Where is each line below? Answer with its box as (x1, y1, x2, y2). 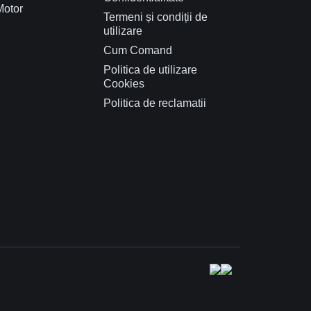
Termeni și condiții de (103, 10, 208, 23)
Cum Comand (103, 44, 173, 56)
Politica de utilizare (103, 63, 198, 76)
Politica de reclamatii (103, 96, 207, 109)
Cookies (103, 77, 145, 90)
